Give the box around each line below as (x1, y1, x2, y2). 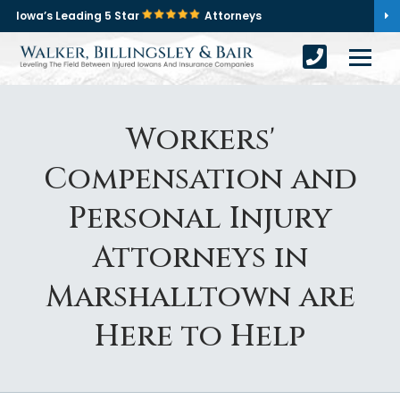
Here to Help (95, 316, 305, 357)
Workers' (125, 120, 275, 161)
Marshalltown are (45, 277, 355, 318)
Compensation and (43, 159, 357, 200)
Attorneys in (92, 237, 308, 279)
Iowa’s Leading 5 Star (16, 8, 142, 23)
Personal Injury (68, 198, 332, 239)
